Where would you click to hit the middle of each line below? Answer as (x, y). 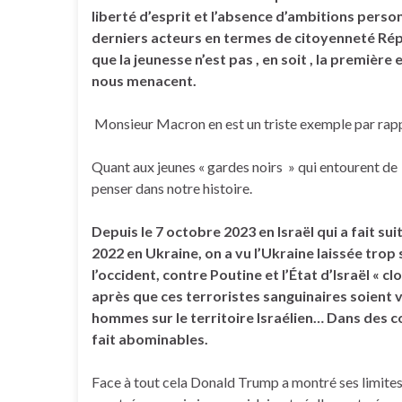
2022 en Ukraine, (147, 253)
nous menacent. (144, 80)
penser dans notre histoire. (172, 188)
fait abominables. (150, 339)
